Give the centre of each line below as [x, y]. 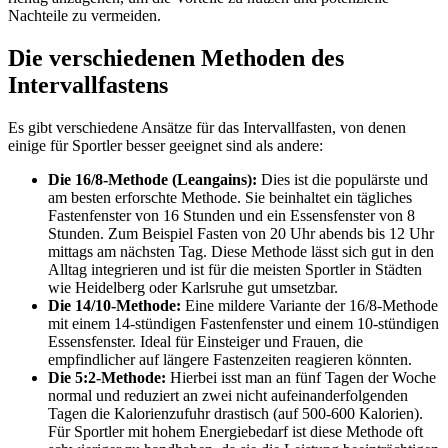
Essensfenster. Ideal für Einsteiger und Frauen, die [205, 341]
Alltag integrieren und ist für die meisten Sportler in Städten [235, 269]
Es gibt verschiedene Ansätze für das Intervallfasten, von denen [207, 127]
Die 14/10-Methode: [114, 305]
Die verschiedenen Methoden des [176, 57]
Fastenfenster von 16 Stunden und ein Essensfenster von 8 [231, 215]
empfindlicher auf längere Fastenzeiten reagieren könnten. [230, 359]
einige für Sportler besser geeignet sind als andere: [165, 145]
